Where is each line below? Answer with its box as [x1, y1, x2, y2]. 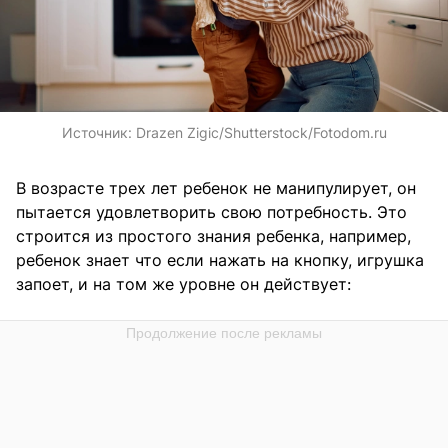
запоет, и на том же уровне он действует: [16, 273, 351, 294]
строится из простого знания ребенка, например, [16, 225, 411, 246]
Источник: [61, 123, 136, 141]
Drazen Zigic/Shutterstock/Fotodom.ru [135, 123, 387, 141]
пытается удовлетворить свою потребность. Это [16, 201, 407, 222]
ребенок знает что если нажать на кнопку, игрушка [16, 249, 424, 270]
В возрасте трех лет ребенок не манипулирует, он [16, 177, 416, 198]
